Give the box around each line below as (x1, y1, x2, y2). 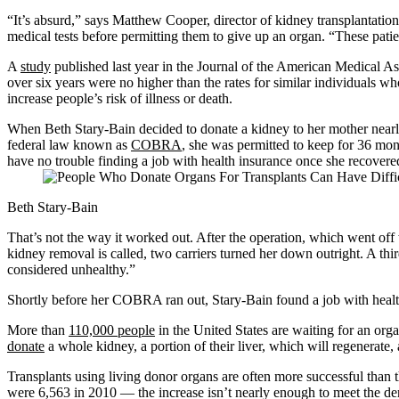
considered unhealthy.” (7, 262, 135, 278)
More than (7, 322, 69, 338)
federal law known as (7, 137, 131, 153)
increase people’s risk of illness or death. (7, 91, 232, 107)
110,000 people (69, 322, 155, 338)
